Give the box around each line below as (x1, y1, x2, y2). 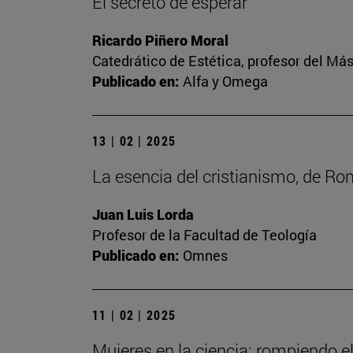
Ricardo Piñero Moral (92, 31, 229, 50)
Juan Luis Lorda (92, 205, 194, 225)
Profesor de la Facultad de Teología (92, 225, 317, 245)
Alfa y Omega (183, 72, 268, 91)
